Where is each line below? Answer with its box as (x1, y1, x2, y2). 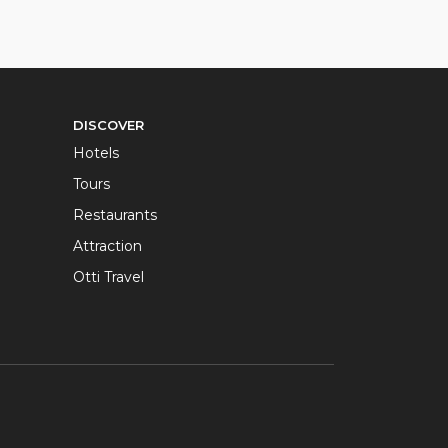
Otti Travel (73, 268, 144, 286)
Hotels (73, 144, 119, 162)
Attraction (73, 237, 142, 255)
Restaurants (73, 206, 157, 224)
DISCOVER (73, 117, 144, 133)
